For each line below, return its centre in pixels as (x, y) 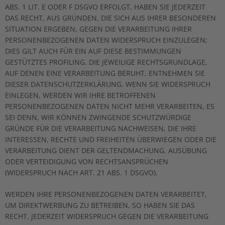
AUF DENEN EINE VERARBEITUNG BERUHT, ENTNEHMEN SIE (105, 73)
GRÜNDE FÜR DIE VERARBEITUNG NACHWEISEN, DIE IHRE (101, 128)
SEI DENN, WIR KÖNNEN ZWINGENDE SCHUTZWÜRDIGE (98, 117)
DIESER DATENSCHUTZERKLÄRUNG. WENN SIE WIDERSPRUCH (108, 84)
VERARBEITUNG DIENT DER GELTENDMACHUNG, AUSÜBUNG (106, 150)
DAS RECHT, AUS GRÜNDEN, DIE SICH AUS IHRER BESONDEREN (110, 18)
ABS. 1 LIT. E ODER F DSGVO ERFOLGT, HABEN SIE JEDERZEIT (105, 7)
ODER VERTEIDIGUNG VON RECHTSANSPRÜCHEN (87, 161)
